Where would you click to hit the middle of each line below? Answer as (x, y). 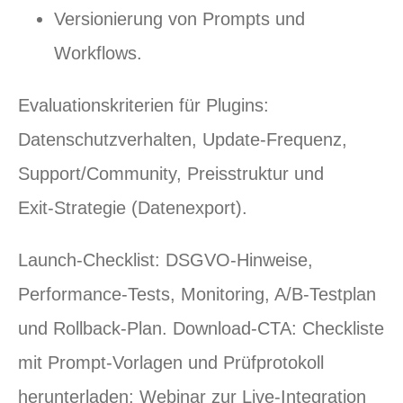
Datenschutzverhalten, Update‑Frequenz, (183, 139)
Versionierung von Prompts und (179, 18)
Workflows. (98, 53)
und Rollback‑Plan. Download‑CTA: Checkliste (201, 328)
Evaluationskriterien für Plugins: (143, 105)
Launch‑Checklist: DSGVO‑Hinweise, (166, 260)
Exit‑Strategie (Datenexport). (133, 207)
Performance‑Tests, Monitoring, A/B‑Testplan (197, 294)
